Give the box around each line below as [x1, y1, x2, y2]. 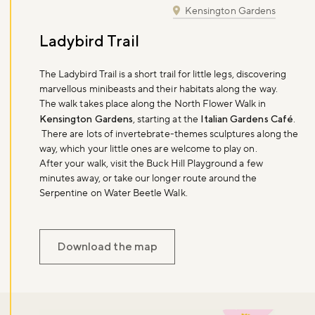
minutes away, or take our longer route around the [39, 172, 257, 186]
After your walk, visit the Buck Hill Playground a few [39, 157, 263, 171]
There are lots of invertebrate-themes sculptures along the [39, 128, 298, 141]
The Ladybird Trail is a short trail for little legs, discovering [39, 68, 287, 82]
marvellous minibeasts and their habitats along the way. [39, 83, 278, 96]
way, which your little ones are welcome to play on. [39, 143, 257, 156]
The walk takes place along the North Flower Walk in [39, 98, 266, 111]
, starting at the [132, 113, 200, 127]
